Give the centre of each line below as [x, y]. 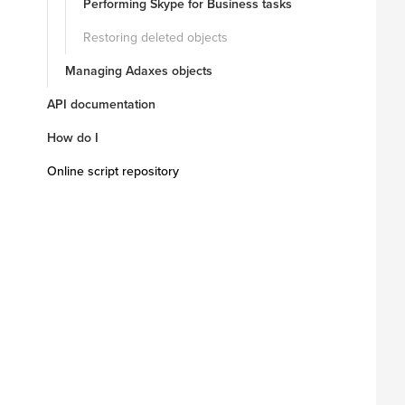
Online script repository [113, 171]
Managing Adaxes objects [139, 71]
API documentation [101, 104]
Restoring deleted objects [155, 38]
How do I [73, 138]
